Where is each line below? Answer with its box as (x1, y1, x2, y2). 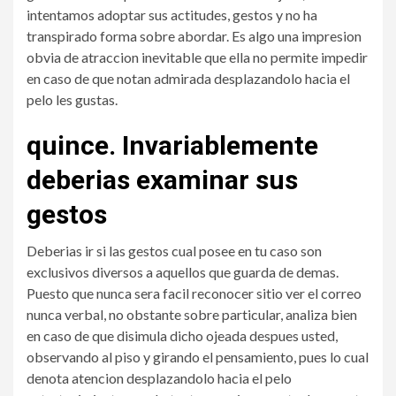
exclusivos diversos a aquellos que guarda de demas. (27, 263, 339, 280)
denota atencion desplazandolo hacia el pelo (27, 369, 292, 386)
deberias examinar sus (27, 164, 298, 195)
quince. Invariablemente (27, 130, 318, 161)
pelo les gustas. (27, 91, 118, 108)
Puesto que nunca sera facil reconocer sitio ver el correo (27, 285, 362, 301)
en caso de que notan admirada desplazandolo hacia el (27, 70, 350, 87)
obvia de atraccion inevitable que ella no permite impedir (27, 49, 368, 65)
